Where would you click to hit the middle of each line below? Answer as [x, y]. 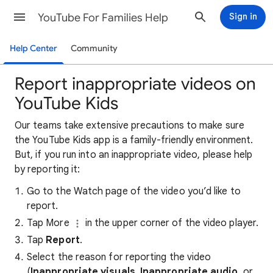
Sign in [243, 16]
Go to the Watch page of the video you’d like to [134, 191]
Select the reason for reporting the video [119, 257]
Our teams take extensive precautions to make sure [129, 126]
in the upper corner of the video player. [171, 223]
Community [94, 48]
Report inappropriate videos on [135, 84]
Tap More [49, 223]
